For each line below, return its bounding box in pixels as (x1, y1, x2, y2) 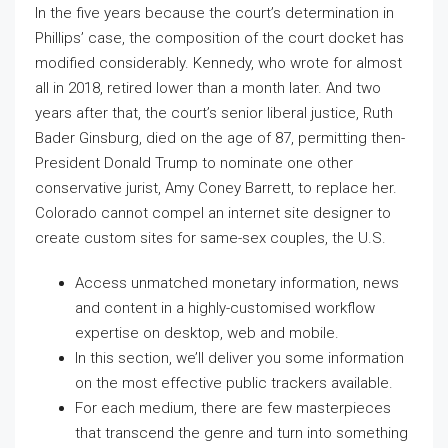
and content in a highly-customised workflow (75, 298, 375, 317)
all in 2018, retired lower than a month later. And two (35, 78, 381, 97)
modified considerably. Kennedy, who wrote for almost (35, 53, 402, 72)
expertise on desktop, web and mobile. (75, 323, 339, 342)
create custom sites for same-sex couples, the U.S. (35, 228, 386, 247)
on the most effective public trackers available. (75, 373, 393, 392)
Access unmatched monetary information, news (75, 273, 399, 292)
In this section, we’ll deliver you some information (75, 348, 404, 367)
